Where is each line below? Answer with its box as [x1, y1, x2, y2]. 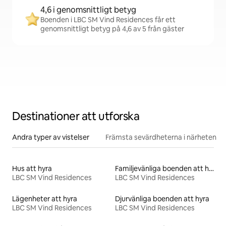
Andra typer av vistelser [12, 133, 89, 142]
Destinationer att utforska [12, 109, 140, 124]
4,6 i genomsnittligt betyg [40, 5, 136, 16]
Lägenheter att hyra [12, 194, 77, 204]
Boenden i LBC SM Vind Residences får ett [40, 15, 176, 25]
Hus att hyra [12, 164, 52, 174]
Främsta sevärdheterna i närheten [105, 133, 216, 142]
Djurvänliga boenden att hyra [115, 194, 209, 204]
